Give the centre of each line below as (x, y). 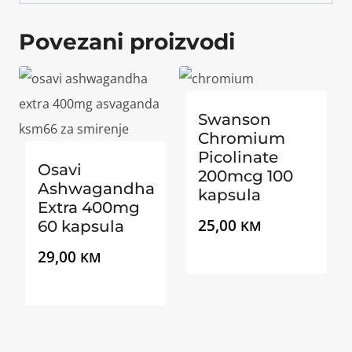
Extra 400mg (89, 208)
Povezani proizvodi (127, 42)
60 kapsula (81, 227)
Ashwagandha (96, 189)
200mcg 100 (246, 176)
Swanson (235, 120)
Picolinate (238, 158)
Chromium (242, 139)
